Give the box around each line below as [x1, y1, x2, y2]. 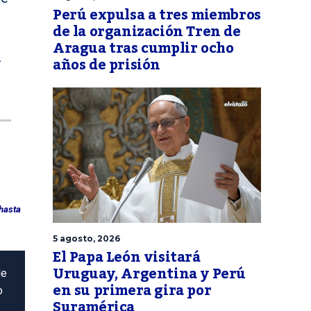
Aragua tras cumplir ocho [53, 35, 234, 63]
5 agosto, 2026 [53, 233, 120, 244]
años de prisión [53, 51, 160, 80]
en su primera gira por [53, 277, 212, 305]
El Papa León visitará [53, 244, 201, 272]
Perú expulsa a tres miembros [53, 1, 261, 30]
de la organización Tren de [53, 18, 241, 47]
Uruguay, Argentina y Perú [53, 260, 246, 289]
